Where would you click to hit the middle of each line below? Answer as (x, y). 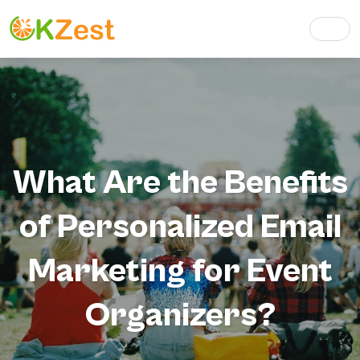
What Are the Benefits (180, 183)
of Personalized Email (180, 227)
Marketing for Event (180, 271)
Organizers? (180, 315)
